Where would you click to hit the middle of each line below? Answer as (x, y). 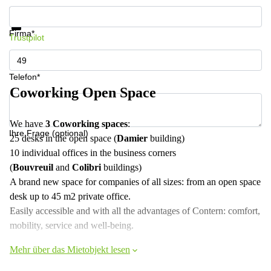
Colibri (87, 167)
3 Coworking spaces (87, 124)
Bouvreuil (33, 167)
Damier (133, 138)
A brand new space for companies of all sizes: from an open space (135, 182)
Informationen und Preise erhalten (74, 10)
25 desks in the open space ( (63, 138)
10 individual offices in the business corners (93, 153)
